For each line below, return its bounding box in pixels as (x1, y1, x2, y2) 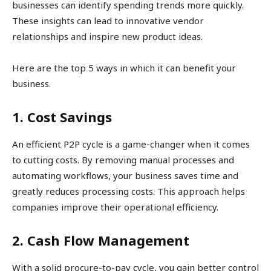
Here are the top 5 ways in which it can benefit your (12, 62, 236, 74)
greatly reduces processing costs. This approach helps (12, 185, 245, 198)
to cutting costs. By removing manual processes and (12, 154, 234, 166)
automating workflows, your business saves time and (12, 169, 238, 182)
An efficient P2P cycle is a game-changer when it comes (12, 138, 250, 151)
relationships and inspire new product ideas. (12, 30, 203, 43)
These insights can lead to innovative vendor (12, 15, 204, 27)
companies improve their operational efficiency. (12, 201, 218, 214)
